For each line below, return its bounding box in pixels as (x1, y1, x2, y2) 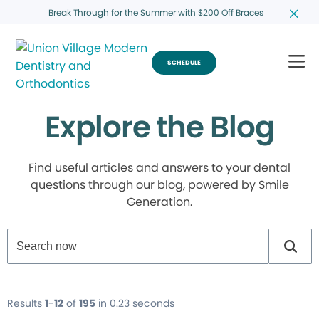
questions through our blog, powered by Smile (30, 177, 289, 193)
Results (7, 296, 45, 310)
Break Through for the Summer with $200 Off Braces (48, 6, 263, 19)
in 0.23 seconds (98, 296, 174, 310)
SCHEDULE (167, 58, 201, 67)
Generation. (127, 194, 192, 210)
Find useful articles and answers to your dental (28, 159, 291, 176)
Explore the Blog (44, 106, 275, 148)
